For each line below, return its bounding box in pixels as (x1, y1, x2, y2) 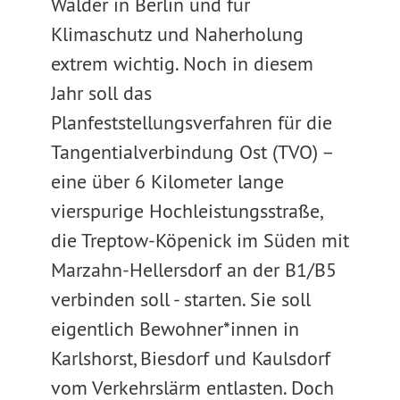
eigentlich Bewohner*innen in (50, 316, 299, 341)
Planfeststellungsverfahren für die (50, 110, 332, 135)
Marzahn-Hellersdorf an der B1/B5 (50, 257, 337, 282)
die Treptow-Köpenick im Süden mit (50, 228, 349, 253)
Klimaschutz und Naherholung (50, 21, 304, 46)
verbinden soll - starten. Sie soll (50, 287, 311, 312)
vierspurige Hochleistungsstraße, (50, 198, 321, 223)
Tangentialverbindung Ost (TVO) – (50, 139, 333, 164)
